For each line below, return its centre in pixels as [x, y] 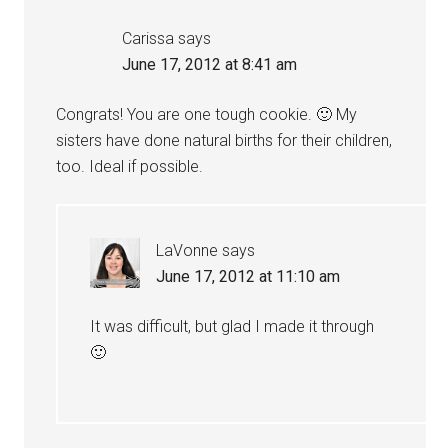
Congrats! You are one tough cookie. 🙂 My [207, 114]
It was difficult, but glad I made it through [232, 326]
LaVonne [187, 250]
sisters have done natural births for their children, [224, 140]
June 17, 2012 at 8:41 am [210, 64]
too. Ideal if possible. [130, 166]
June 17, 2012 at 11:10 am [248, 276]
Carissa [148, 38]
